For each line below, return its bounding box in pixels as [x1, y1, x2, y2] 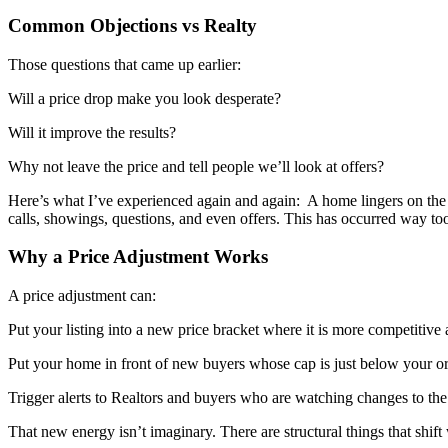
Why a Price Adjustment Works [8, 246, 268, 268]
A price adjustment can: [8, 287, 156, 305]
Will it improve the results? [8, 123, 176, 141]
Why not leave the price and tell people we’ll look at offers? [8, 157, 384, 175]
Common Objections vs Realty [8, 15, 257, 37]
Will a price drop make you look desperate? [8, 89, 281, 107]
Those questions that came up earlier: [8, 55, 241, 73]
